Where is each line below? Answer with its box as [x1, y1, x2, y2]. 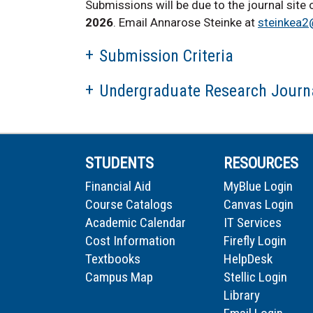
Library [224, 286, 260, 303]
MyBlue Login [224, 177, 293, 194]
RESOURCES [224, 154, 298, 172]
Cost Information [85, 232, 175, 249]
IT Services [224, 214, 282, 231]
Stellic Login [224, 268, 287, 285]
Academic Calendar [85, 214, 186, 231]
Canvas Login [224, 196, 293, 212]
